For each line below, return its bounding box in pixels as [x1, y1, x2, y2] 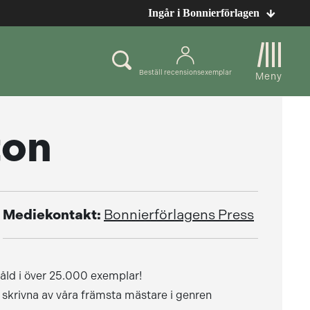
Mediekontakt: [3, 206, 101, 223]
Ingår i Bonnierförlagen [148, 7, 259, 19]
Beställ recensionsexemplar [139, 68, 232, 76]
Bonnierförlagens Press [104, 207, 254, 223]
